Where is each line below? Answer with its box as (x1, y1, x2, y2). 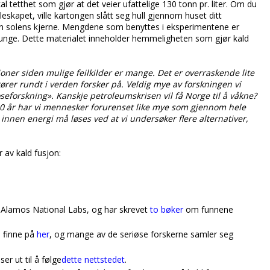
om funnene (183, 203, 233, 215)
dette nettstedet (61, 253, 125, 265)
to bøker (150, 203, 183, 215)
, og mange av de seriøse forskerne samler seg (49, 228, 233, 240)
